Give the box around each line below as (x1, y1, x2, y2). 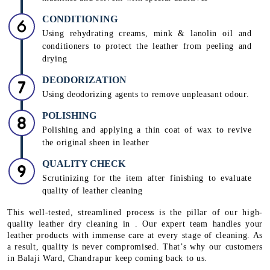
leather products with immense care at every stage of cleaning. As (7, 230, 263, 240)
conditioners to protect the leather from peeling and (42, 41, 252, 51)
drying (42, 54, 67, 63)
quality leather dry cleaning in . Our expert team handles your (7, 219, 263, 228)
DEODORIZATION (42, 74, 127, 85)
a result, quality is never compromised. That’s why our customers (7, 242, 263, 251)
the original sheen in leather (42, 137, 149, 147)
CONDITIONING (42, 13, 118, 24)
